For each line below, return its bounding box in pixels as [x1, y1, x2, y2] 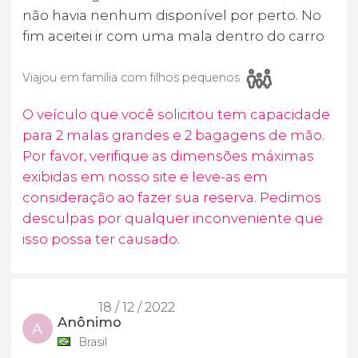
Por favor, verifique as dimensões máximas [22, 147, 314, 164]
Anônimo [58, 314, 122, 331]
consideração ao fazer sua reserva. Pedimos [22, 189, 321, 205]
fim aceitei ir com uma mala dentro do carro [22, 27, 324, 44]
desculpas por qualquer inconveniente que [22, 209, 323, 226]
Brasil [78, 335, 107, 350]
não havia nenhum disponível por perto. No [22, 6, 321, 23]
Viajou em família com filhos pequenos [22, 70, 240, 86]
